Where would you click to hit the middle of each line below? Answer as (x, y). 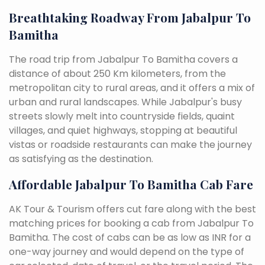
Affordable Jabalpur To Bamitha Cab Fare (131, 184)
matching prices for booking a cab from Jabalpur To (131, 223)
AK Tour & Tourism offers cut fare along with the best (132, 209)
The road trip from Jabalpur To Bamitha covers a (123, 59)
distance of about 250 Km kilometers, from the (117, 73)
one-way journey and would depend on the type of (127, 251)
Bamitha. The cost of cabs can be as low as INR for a (130, 237)
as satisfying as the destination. (81, 159)
